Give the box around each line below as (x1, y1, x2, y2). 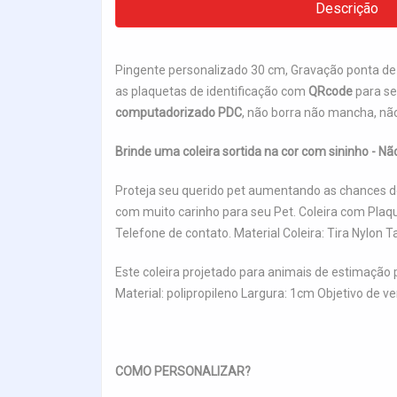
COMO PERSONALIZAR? (115, 363, 251, 378)
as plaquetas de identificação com (115, 83, 308, 98)
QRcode (308, 83, 353, 98)
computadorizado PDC (115, 105, 242, 120)
